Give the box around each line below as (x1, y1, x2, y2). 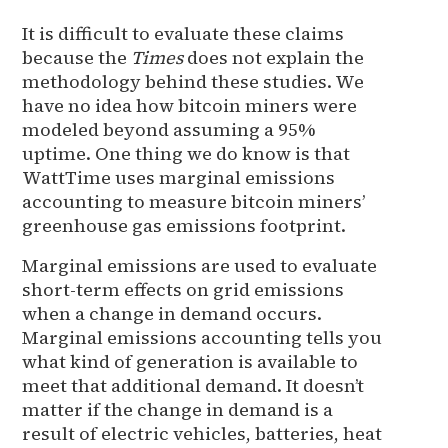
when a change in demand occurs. (22, 300, 323, 326)
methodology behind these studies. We (22, 68, 365, 94)
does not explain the (183, 44, 365, 70)
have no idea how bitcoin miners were (22, 92, 358, 118)
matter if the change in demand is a (22, 396, 334, 422)
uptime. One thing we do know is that (22, 140, 351, 166)
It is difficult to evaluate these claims (22, 20, 345, 46)
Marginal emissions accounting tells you (22, 324, 383, 350)
